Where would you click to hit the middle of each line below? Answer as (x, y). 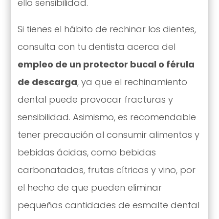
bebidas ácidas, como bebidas (87, 152)
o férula (176, 64)
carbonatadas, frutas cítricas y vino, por (106, 170)
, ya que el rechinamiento (132, 82)
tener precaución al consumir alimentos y (108, 134)
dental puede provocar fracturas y (95, 99)
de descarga (47, 82)
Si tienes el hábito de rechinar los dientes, (107, 29)
